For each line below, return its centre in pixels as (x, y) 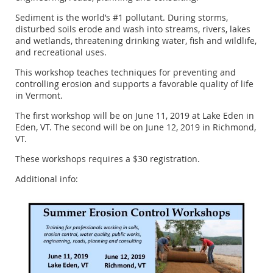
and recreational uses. (61, 52)
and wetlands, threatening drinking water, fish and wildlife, (136, 41)
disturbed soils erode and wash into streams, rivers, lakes (133, 29)
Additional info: (47, 179)
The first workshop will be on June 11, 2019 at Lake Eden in (135, 116)
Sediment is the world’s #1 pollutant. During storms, (122, 18)
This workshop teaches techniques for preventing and (126, 73)
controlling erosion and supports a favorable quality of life (134, 84)
